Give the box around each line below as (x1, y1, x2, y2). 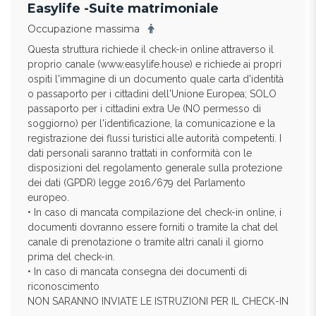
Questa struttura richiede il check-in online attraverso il (28, 44, 274, 55)
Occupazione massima (28, 23, 142, 35)
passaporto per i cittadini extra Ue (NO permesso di (28, 103, 261, 114)
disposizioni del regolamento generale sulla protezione (28, 162, 282, 174)
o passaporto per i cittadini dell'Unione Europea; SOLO (28, 88, 276, 99)
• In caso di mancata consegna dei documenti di (28, 266, 247, 277)
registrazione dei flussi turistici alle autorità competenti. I (28, 133, 281, 144)
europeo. (28, 192, 69, 203)
